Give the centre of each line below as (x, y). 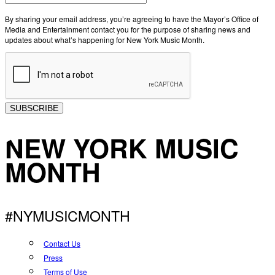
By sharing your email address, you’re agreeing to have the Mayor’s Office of (132, 19)
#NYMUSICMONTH (68, 216)
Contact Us (62, 244)
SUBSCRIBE (34, 108)
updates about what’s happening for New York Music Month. (105, 40)
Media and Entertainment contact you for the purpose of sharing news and (128, 29)
